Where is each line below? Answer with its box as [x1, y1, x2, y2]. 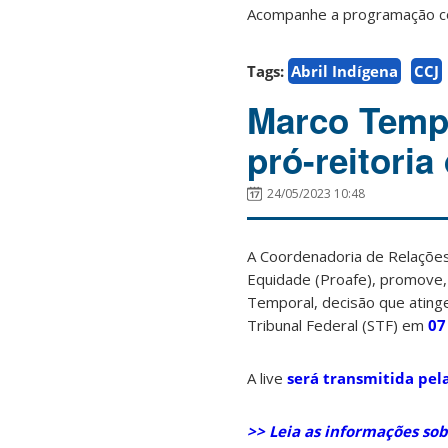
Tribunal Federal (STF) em [247, 314, 428, 335]
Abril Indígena [291, 60, 398, 81]
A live [247, 367, 287, 388]
